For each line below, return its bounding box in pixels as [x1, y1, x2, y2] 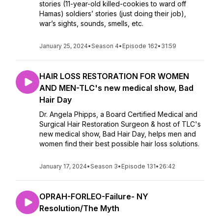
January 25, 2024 [39, 42, 88, 50]
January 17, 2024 [39, 163, 87, 170]
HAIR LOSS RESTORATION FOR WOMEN [39, 71, 189, 81]
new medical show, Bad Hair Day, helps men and [39, 130, 196, 138]
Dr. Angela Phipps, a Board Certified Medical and [39, 110, 197, 118]
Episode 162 [122, 42, 158, 50]
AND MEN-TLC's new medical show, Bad [39, 83, 193, 93]
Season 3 [90, 163, 118, 170]
